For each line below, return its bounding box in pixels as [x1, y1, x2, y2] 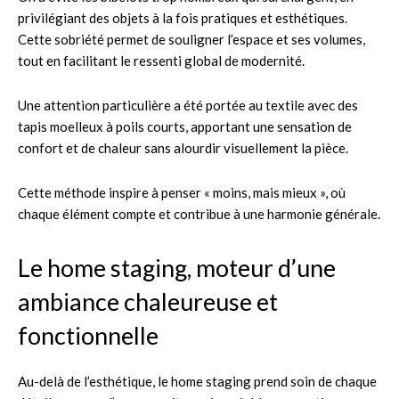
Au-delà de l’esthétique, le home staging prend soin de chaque [18, 372, 377, 389]
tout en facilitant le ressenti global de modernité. [18, 52, 305, 69]
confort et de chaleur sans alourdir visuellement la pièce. [18, 139, 348, 156]
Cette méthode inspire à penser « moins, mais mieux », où [18, 183, 346, 200]
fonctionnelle [18, 320, 159, 350]
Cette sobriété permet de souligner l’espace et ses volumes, [18, 30, 365, 47]
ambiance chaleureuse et [18, 286, 278, 316]
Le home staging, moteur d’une [18, 252, 336, 282]
